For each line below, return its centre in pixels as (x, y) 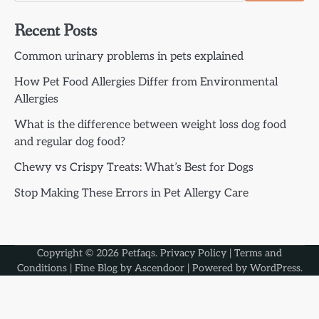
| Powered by (217, 268)
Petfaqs (138, 253)
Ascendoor (159, 268)
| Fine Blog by (100, 268)
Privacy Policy (193, 253)
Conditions (42, 268)
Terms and (258, 253)
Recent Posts (56, 31)
